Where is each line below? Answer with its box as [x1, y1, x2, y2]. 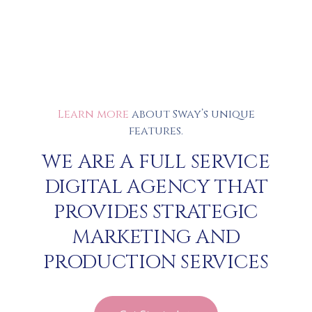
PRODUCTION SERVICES [43, 249, 269, 275]
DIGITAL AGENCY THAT [44, 174, 268, 200]
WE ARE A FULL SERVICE [42, 149, 270, 175]
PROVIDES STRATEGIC [54, 199, 258, 225]
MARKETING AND [71, 224, 241, 250]
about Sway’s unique [128, 107, 255, 122]
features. [129, 123, 183, 139]
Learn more [57, 107, 129, 122]
